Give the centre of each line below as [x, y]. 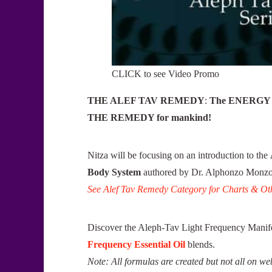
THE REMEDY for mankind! [149, 117]
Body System [114, 172]
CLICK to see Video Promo [165, 73]
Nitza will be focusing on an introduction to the [179, 155]
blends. [200, 244]
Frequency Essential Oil [136, 244]
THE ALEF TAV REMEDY [146, 100]
